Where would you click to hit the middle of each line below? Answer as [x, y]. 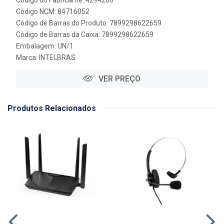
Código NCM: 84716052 [53, 11]
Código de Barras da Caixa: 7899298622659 [85, 34]
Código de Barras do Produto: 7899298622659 [89, 23]
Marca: [27, 57]
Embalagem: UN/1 [45, 46]
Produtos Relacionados [52, 108]
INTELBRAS [57, 57]
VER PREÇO [118, 78]
